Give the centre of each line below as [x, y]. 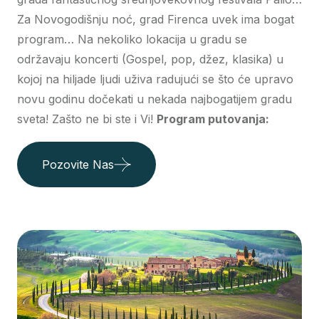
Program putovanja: [213, 119]
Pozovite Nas [78, 164]
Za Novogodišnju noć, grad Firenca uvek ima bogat [156, 20]
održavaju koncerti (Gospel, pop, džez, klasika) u [150, 59]
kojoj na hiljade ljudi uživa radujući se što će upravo [155, 79]
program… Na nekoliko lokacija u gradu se [132, 40]
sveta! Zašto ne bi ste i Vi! [87, 119]
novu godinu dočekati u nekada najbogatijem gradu [155, 99]
